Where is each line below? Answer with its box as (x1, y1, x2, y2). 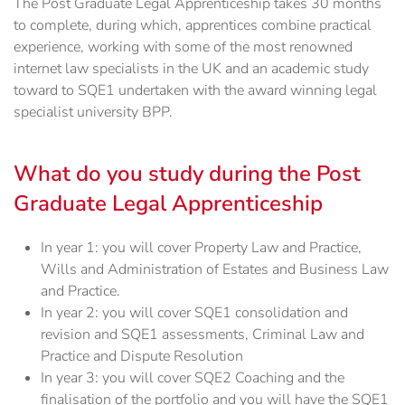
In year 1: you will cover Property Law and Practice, (41, 238, 362, 259)
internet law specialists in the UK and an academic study (14, 59, 369, 80)
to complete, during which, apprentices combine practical (14, 15, 372, 36)
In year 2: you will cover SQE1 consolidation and (41, 303, 348, 324)
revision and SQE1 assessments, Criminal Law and (41, 325, 364, 345)
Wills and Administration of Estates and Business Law (41, 259, 389, 280)
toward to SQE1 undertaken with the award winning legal (14, 80, 377, 101)
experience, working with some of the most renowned (14, 37, 353, 58)
